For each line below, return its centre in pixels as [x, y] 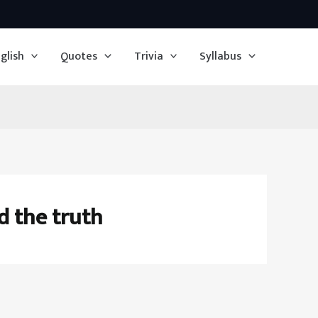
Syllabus [221, 56]
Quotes [79, 56]
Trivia [148, 56]
